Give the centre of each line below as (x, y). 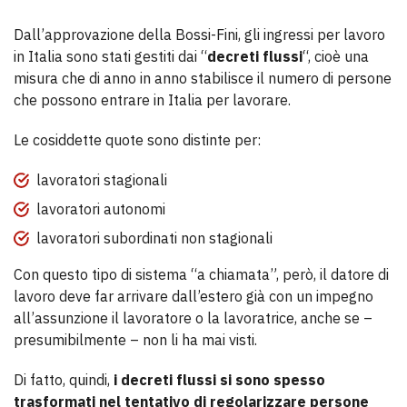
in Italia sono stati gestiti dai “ (110, 56)
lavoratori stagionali (102, 180)
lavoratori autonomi (101, 209)
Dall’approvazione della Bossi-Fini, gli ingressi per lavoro (199, 35)
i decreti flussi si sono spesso (219, 380)
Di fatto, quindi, (64, 380)
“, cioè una (336, 56)
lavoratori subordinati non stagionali (154, 238)
